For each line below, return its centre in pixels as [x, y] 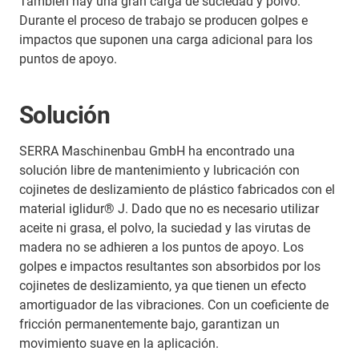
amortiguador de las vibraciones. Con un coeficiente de [174, 305]
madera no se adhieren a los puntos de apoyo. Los [161, 248]
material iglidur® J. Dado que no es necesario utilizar [169, 209]
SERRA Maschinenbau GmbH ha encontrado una [157, 151]
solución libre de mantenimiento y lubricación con [159, 171]
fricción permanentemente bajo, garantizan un [149, 325]
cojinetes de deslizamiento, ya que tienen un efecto [163, 286]
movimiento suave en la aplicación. [119, 344]
